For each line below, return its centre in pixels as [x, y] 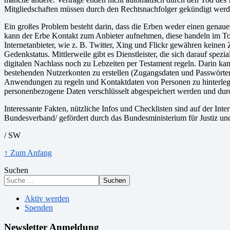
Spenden [39, 207]
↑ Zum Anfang [28, 152]
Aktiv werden [47, 198]
